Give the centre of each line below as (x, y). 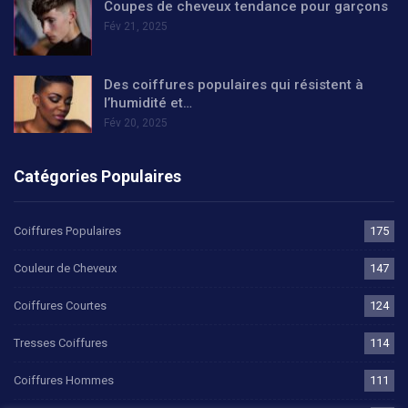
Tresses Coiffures (61, 343)
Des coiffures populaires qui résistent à (234, 84)
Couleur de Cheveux (65, 269)
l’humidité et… (148, 102)
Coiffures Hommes (64, 381)
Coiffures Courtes (60, 306)
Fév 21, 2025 (136, 26)
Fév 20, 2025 (136, 122)
